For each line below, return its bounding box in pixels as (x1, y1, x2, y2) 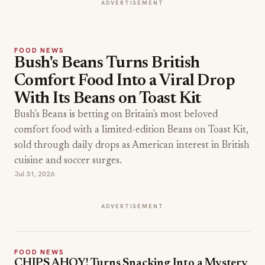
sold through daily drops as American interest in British (14, 141, 250, 151)
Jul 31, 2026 (14, 169, 54, 179)
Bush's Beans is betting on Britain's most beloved (14, 110, 218, 120)
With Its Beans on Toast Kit (14, 91, 201, 107)
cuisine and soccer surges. (14, 156, 122, 166)
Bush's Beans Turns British (14, 55, 200, 72)
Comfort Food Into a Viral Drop (14, 73, 235, 89)
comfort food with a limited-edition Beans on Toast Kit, (14, 125, 248, 135)
